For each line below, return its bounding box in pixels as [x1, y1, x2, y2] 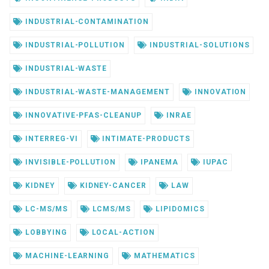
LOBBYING [22, 228, 67, 237]
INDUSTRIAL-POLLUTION [22, 41, 125, 50]
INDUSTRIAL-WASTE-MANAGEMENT [22, 88, 170, 97]
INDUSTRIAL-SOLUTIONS [147, 41, 250, 50]
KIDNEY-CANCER [77, 181, 147, 190]
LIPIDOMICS [153, 205, 205, 214]
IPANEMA [138, 158, 178, 167]
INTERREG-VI [22, 134, 78, 144]
